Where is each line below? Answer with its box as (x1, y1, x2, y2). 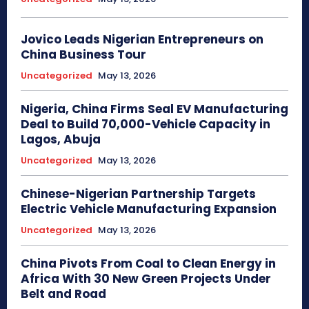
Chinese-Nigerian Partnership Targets (21, 186, 256, 203)
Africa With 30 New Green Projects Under (21, 270, 271, 288)
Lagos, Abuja (21, 131, 101, 148)
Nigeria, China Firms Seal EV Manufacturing (21, 101, 288, 118)
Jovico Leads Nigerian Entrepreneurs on (21, 31, 263, 48)
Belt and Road (21, 286, 106, 303)
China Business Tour (21, 46, 146, 63)
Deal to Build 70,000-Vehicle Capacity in (21, 116, 270, 133)
